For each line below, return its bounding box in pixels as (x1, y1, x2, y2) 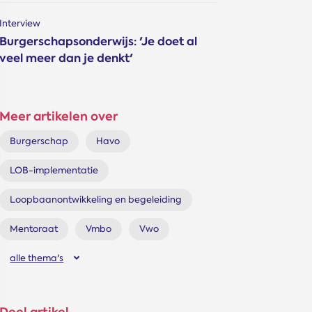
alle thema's (10, 252, 64, 264)
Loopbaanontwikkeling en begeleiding (10, 194, 182, 205)
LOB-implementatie (10, 164, 99, 176)
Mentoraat (10, 223, 58, 235)
